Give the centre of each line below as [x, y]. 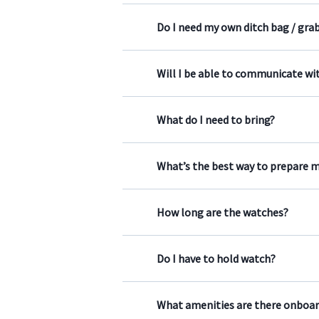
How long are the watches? [223, 212]
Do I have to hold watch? [216, 258]
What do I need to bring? [216, 119]
